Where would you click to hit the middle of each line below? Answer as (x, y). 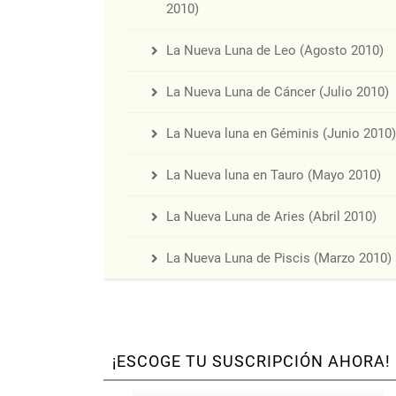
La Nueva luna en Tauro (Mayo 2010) (274, 175)
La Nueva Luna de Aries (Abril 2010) (271, 217)
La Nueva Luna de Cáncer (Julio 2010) (278, 92)
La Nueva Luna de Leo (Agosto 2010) (275, 51)
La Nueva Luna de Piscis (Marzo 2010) (279, 259)
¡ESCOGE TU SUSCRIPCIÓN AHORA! (251, 362)
